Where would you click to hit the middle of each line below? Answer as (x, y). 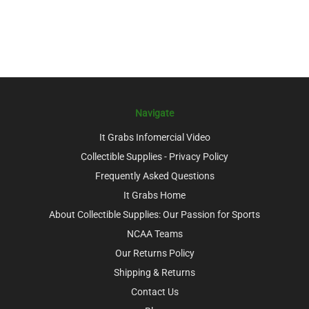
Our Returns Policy (154, 253)
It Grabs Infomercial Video (154, 137)
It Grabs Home (154, 195)
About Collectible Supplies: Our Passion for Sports (154, 214)
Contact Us (154, 291)
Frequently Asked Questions (154, 176)
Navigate (154, 113)
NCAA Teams (154, 233)
